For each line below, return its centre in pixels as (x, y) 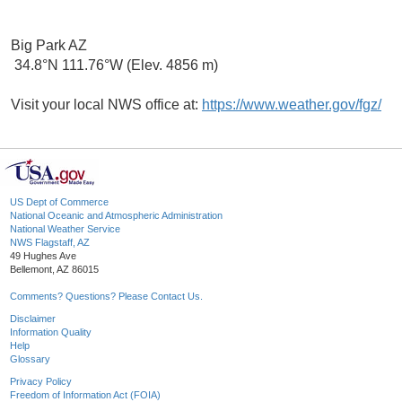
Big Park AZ (49, 46)
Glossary (30, 359)
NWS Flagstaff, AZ (50, 243)
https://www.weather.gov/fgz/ (292, 105)
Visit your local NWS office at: (106, 105)
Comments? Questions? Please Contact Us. (106, 297)
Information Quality (51, 332)
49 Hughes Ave (43, 256)
